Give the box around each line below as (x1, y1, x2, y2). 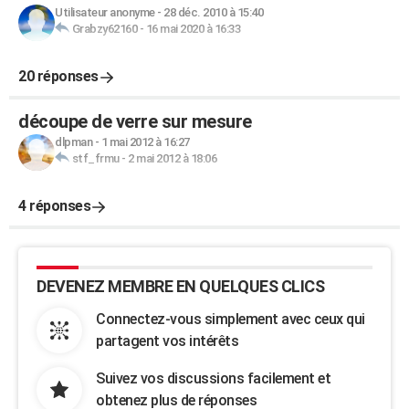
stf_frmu (71, 152, 120, 165)
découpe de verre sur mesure (18, 110, 252, 132)
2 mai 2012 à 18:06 (128, 152, 216, 165)
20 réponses (18, 68, 99, 85)
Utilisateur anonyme (55, 5, 155, 19)
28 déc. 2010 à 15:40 (163, 5, 263, 19)
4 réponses (18, 197, 90, 215)
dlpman (55, 135, 92, 149)
